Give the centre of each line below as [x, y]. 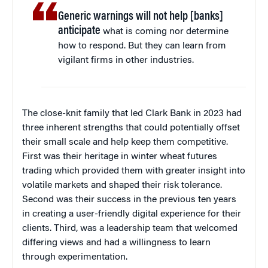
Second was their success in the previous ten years [129, 200]
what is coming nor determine [165, 32]
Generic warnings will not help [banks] [141, 17]
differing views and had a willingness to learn [116, 243]
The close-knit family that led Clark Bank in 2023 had [132, 114]
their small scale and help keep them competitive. [125, 143]
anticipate [80, 31]
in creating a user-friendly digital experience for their [132, 214]
